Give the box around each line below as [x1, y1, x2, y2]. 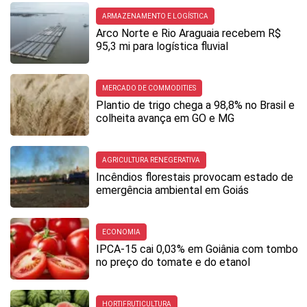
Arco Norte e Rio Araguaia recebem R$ [96, 27, 281, 40]
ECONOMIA [102, 228, 140, 236]
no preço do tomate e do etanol [96, 256, 250, 269]
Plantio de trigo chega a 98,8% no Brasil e [96, 99, 295, 112]
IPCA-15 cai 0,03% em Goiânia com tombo [96, 243, 298, 256]
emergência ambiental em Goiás [96, 184, 249, 197]
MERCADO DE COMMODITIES [102, 84, 196, 93]
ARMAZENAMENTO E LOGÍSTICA [102, 12, 208, 21]
